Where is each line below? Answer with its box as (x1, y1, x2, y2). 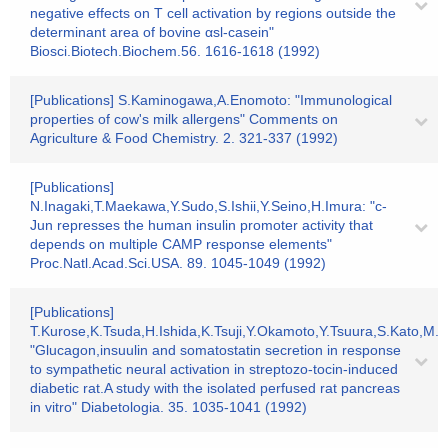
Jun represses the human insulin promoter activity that (30, 217, 373, 233)
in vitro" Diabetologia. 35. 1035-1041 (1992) (30, 399, 307, 415)
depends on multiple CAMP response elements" (30, 236, 332, 252)
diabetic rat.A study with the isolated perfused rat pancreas (30, 380, 400, 396)
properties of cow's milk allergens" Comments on (30, 111, 338, 127)
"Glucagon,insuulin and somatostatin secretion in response (30, 342, 401, 358)
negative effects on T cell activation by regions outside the (30, 5, 396, 21)
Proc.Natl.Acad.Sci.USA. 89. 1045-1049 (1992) (30, 255, 326, 271)
